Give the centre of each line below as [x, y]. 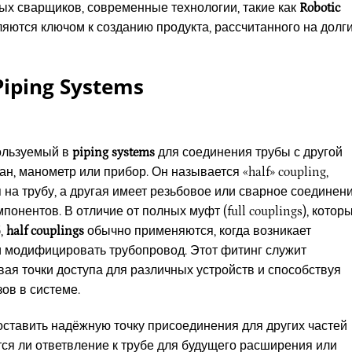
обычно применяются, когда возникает [198, 231]
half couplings [45, 231]
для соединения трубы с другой [249, 153]
